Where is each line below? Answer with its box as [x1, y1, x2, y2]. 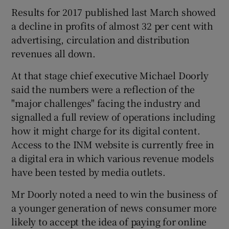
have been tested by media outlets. [11, 165, 166, 178]
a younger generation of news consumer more [11, 200, 217, 214]
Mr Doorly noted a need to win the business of [11, 187, 217, 200]
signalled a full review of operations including [11, 109, 216, 123]
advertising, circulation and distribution [11, 32, 190, 46]
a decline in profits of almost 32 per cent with [11, 18, 214, 32]
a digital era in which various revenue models [11, 151, 214, 165]
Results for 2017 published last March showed [11, 5, 216, 18]
